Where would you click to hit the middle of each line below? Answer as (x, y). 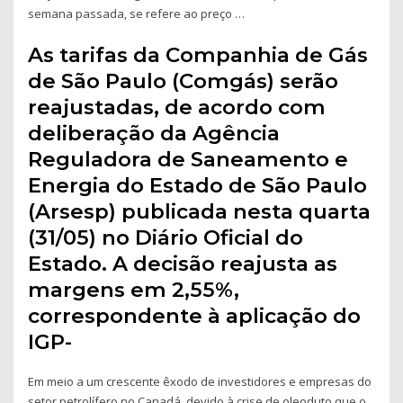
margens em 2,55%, (134, 289)
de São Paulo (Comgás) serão (184, 81)
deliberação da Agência (154, 133)
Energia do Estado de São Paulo (198, 185)
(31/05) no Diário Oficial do (166, 237)
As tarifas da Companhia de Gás (198, 54)
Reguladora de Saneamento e (188, 159)
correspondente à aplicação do (195, 315)
